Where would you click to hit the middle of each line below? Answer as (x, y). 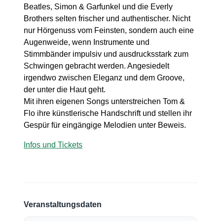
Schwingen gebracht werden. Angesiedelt (96, 66)
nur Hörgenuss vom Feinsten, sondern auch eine (109, 30)
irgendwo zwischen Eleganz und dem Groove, (104, 78)
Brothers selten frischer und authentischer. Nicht (107, 18)
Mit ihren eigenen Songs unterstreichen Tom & (104, 101)
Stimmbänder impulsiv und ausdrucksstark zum (106, 54)
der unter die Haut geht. (65, 90)
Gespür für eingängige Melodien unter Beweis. (105, 125)
